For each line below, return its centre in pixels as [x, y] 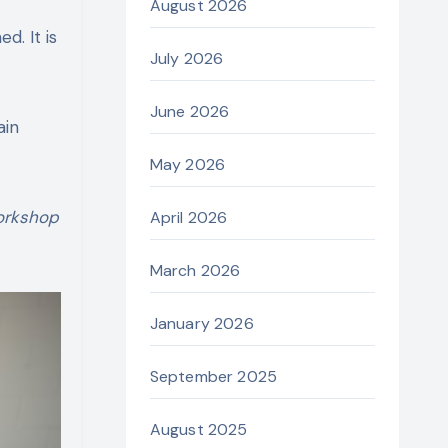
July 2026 [186, 58]
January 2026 [201, 323]
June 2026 [189, 111]
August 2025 [198, 429]
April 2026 [188, 217]
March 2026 [195, 270]
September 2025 [213, 376]
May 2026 [187, 164]
